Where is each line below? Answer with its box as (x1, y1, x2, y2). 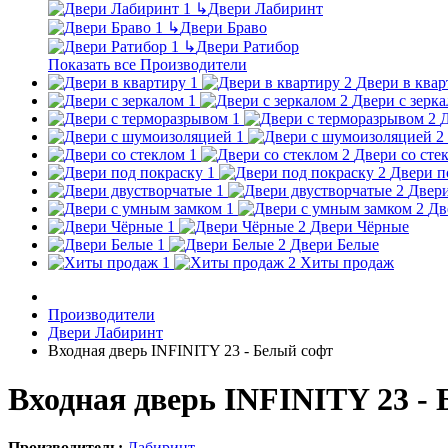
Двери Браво (180, 18, 267, 36)
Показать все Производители (48, 55, 247, 73)
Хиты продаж (300, 253, 394, 271)
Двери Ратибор (196, 37, 299, 55)
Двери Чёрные (310, 217, 409, 235)
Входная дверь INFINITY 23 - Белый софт (48, 341, 333, 359)
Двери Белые (290, 235, 379, 253)
